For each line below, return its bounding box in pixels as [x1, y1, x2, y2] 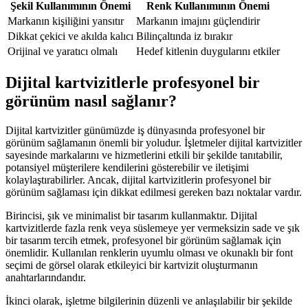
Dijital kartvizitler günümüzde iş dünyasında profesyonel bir [5, 124, 265, 136]
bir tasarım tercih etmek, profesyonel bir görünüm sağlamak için [5, 234, 281, 246]
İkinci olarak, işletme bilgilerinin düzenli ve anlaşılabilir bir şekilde [5, 294, 292, 307]
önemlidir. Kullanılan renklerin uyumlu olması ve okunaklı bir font [5, 246, 293, 258]
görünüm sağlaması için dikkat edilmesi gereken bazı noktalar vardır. [5, 186, 302, 198]
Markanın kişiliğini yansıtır [8, 14, 124, 27]
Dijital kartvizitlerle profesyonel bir [5, 73, 260, 91]
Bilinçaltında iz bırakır [136, 30, 232, 42]
